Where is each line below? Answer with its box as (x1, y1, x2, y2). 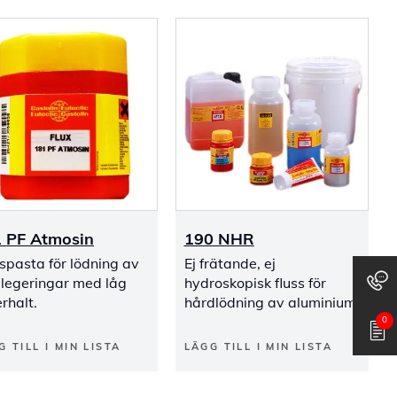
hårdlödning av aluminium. (183, 293, 360, 311)
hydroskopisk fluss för (183, 274, 326, 292)
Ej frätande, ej (183, 254, 276, 272)
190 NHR (183, 229, 254, 249)
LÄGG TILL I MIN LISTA (183, 340, 332, 353)
